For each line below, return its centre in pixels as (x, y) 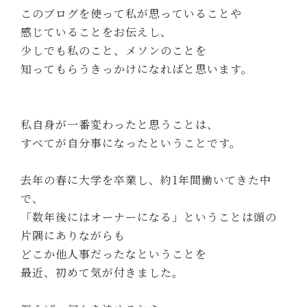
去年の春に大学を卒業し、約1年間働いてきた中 (146, 180)
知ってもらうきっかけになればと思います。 (137, 69)
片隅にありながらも (73, 236)
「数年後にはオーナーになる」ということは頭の (149, 217)
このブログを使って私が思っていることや (132, 14)
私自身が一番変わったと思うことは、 (120, 125)
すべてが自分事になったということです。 (131, 143)
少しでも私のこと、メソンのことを (114, 51)
